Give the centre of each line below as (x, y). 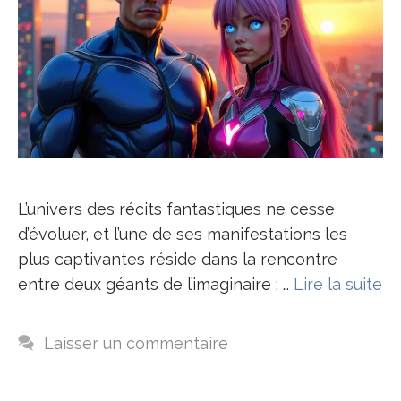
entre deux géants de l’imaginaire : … (156, 284)
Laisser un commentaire (136, 343)
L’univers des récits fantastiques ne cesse (176, 209)
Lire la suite (338, 284)
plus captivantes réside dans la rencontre (178, 259)
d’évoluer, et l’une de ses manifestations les (183, 234)
